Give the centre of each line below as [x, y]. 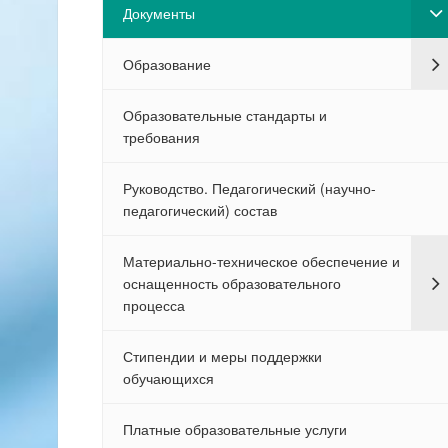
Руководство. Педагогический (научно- [249, 188]
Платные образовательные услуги [234, 429]
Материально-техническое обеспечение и [261, 261]
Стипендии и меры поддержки [222, 356]
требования [161, 137]
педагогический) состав [199, 210]
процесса [153, 305]
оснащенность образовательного [231, 283]
